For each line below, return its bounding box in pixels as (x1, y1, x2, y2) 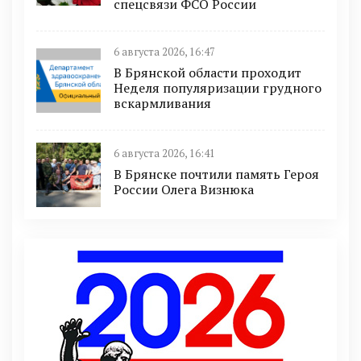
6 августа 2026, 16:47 (114, 44, 215, 59)
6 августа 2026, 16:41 (114, 147, 215, 161)
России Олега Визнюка (114, 180, 254, 199)
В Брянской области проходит (114, 63, 301, 81)
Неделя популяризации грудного (114, 78, 322, 97)
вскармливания (114, 93, 211, 112)
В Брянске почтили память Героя (114, 165, 319, 184)
